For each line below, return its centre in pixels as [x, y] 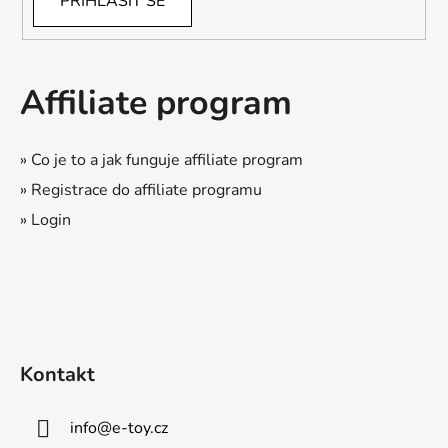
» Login [45, 219]
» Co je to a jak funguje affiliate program [161, 159]
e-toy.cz [140, 428]
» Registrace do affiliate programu [141, 189]
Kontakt [57, 375]
